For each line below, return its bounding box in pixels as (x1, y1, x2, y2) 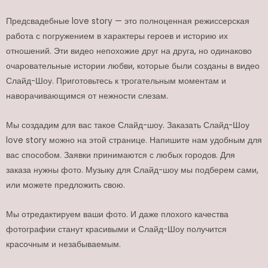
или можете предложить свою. (6, 179, 125, 191)
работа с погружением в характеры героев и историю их (6, 30, 228, 42)
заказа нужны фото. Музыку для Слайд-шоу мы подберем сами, (6, 164, 258, 176)
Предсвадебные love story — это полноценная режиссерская (6, 15, 249, 27)
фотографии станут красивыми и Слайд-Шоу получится (6, 223, 227, 235)
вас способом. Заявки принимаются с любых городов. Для (6, 149, 235, 161)
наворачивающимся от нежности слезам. (6, 90, 170, 102)
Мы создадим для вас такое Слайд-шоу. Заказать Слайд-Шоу (6, 119, 249, 131)
